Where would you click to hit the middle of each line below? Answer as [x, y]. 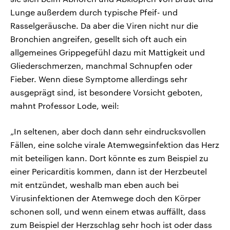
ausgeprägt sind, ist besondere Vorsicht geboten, [107, 92]
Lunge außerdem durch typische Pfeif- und [94, 12]
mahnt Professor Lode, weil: [65, 105]
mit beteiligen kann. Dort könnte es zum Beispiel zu [109, 158]
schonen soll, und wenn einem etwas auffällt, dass [108, 211]
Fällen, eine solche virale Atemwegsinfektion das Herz [115, 144]
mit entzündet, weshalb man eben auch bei [94, 184]
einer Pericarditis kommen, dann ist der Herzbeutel [109, 171]
